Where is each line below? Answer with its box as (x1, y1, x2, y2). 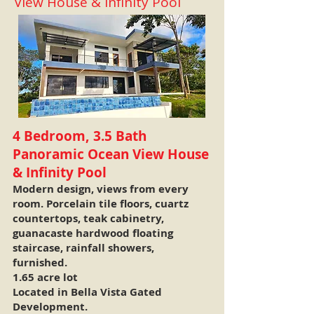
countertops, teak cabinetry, (13, 211, 164, 226)
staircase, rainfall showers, (13, 240, 154, 255)
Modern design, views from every (13, 182, 189, 196)
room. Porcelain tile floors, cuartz (13, 196, 189, 211)
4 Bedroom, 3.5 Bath (13, 127, 146, 145)
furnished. (13, 255, 70, 270)
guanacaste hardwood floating (13, 226, 173, 240)
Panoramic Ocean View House (13, 145, 209, 163)
